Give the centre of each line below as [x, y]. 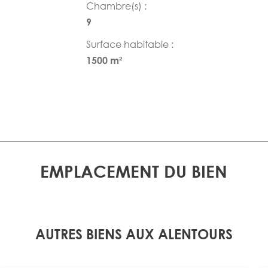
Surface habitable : [130, 44]
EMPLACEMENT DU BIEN [134, 171]
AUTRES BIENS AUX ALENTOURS [134, 234]
